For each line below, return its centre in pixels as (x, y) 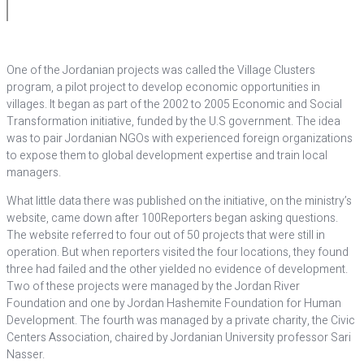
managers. (34, 173)
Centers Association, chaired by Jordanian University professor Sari (179, 338)
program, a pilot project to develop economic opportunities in (163, 87)
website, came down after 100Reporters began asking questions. (172, 218)
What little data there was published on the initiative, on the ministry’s (179, 201)
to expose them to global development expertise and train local (167, 156)
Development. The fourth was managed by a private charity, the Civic (181, 321)
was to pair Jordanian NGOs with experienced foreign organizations (180, 139)
